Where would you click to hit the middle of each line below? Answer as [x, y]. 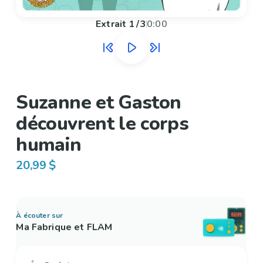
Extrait [111, 24]
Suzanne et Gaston [99, 103]
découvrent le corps [102, 124]
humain [49, 145]
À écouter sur [40, 216]
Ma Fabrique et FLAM [64, 227]
